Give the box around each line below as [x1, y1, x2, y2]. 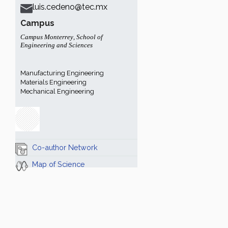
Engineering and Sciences [20, 41, 93, 49]
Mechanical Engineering [20, 88, 94, 95]
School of [76, 33, 103, 41]
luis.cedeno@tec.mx [33, 2, 107, 12]
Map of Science [32, 160, 85, 168]
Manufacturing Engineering [20, 69, 104, 77]
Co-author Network [32, 143, 98, 152]
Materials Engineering [20, 78, 87, 86]
